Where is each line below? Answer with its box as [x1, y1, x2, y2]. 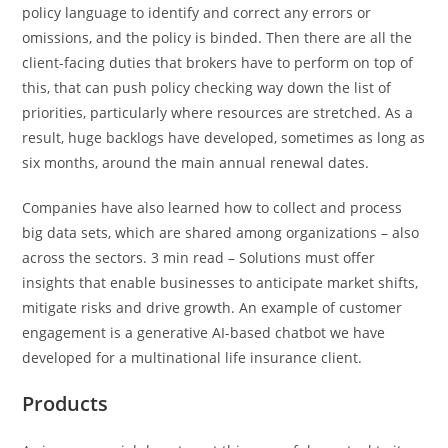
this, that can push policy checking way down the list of [22, 78, 392, 97]
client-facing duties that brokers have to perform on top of [22, 53, 414, 72]
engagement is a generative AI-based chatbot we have [22, 323, 386, 342]
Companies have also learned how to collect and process [22, 198, 403, 217]
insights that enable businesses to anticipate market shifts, [22, 273, 419, 292]
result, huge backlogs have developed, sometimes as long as [22, 128, 426, 147]
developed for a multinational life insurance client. [22, 348, 363, 367]
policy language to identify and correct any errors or [22, 3, 372, 22]
